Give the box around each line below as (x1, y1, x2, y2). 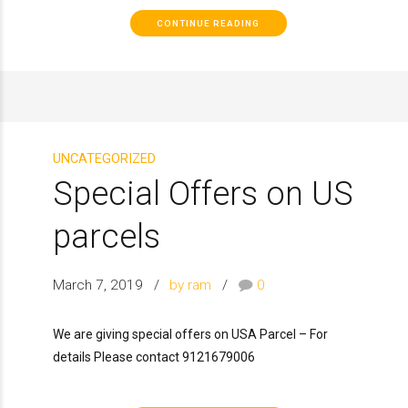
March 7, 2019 (53, 276, 143, 293)
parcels (53, 217, 160, 257)
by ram (169, 276, 212, 293)
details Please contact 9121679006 (53, 349, 255, 364)
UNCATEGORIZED (53, 150, 156, 167)
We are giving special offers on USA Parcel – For (53, 326, 328, 342)
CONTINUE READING (157, 18, 260, 28)
